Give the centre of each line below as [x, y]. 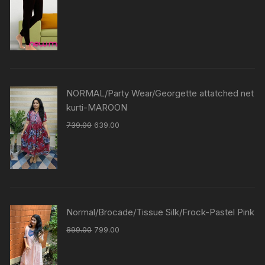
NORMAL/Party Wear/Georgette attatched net [160, 93]
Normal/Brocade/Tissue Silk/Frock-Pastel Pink [161, 212]
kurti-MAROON [97, 108]
